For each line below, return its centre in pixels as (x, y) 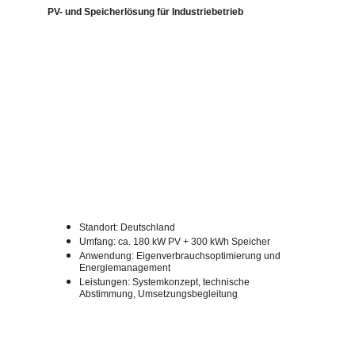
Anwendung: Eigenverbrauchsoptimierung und (181, 256)
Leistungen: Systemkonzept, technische (166, 282)
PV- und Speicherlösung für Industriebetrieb (145, 12)
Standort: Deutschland (127, 227)
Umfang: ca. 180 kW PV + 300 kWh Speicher (175, 242)
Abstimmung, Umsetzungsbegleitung (158, 294)
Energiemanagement (125, 268)
